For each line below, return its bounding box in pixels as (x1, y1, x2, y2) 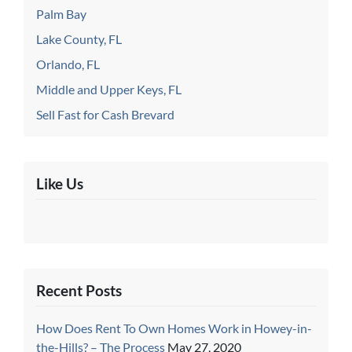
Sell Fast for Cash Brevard (36, 106, 174, 122)
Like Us (36, 174, 83, 192)
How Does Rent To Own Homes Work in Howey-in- (36, 320, 312, 335)
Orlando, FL (36, 56, 100, 71)
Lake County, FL (36, 31, 122, 46)
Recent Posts (36, 280, 122, 299)
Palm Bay (36, 5, 86, 21)
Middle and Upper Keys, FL (36, 81, 181, 97)
